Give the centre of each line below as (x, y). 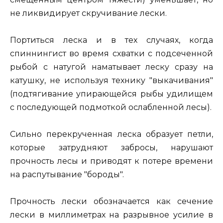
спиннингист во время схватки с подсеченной (111, 53)
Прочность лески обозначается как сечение (111, 202)
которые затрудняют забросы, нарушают (111, 147)
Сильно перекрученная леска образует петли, (111, 134)
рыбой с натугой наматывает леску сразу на (111, 67)
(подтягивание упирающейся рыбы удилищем (111, 94)
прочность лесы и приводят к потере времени (111, 161)
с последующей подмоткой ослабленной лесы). (111, 107)
